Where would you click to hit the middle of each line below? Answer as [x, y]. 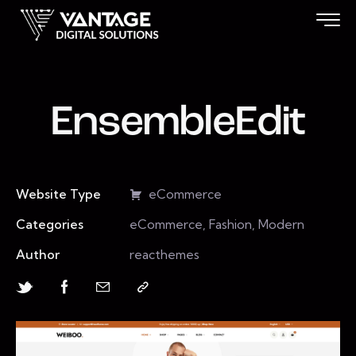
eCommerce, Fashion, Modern [217, 224]
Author [38, 254]
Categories [50, 224]
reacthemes [164, 254]
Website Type [58, 193]
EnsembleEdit [178, 123]
